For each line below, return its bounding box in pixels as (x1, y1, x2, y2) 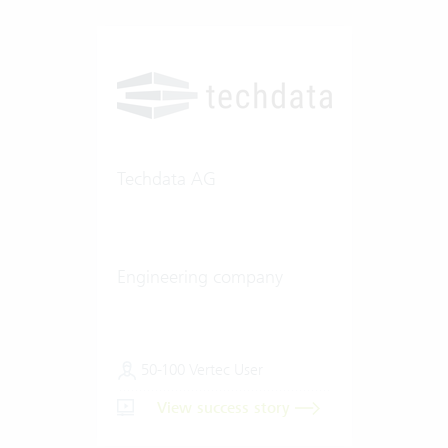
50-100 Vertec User (136, 359, 263, 379)
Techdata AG (116, 166, 216, 190)
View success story (156, 397, 295, 418)
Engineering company (116, 264, 283, 288)
